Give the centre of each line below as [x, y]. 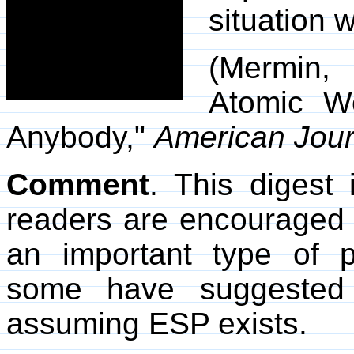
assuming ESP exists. [157, 324]
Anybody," [80, 137]
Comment [78, 185]
